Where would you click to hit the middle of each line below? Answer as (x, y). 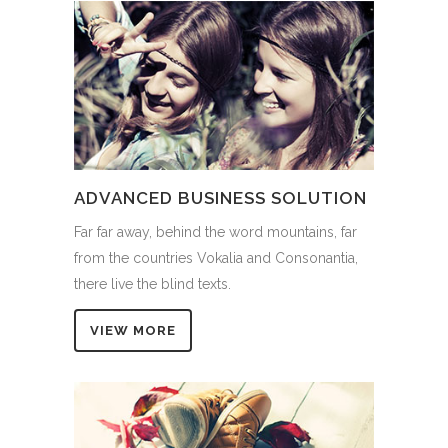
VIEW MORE (133, 330)
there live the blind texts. (152, 283)
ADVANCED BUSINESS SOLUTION (220, 197)
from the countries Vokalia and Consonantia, (216, 257)
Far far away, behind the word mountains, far (215, 231)
